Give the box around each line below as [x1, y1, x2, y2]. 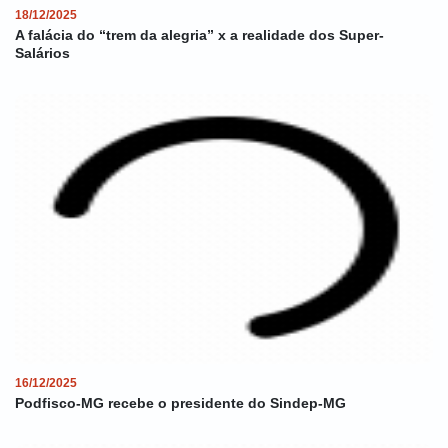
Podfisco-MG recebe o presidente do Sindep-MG [15, 395, 346, 411]
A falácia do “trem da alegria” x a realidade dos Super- [15, 27, 384, 43]
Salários [15, 45, 70, 61]
